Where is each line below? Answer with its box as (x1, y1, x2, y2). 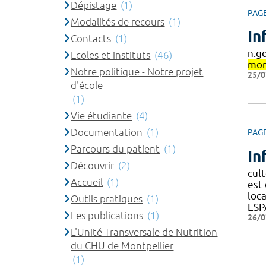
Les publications (71, 209, 144, 221)
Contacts (71, 32, 112, 44)
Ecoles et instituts (71, 49, 151, 61)
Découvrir (71, 159, 115, 171)
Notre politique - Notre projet (71, 65, 204, 77)
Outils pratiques (71, 192, 143, 204)
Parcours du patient (71, 142, 160, 154)
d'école (71, 79, 103, 91)
